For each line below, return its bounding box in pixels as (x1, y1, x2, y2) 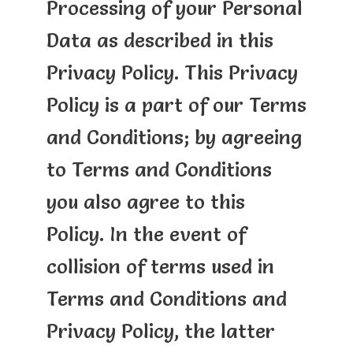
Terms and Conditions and (46, 286, 287, 310)
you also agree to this (46, 189, 245, 214)
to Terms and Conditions (46, 157, 272, 181)
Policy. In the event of (46, 221, 246, 246)
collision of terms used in (46, 254, 274, 278)
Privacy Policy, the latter (46, 318, 275, 343)
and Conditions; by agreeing (46, 124, 302, 149)
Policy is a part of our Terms (46, 92, 307, 117)
